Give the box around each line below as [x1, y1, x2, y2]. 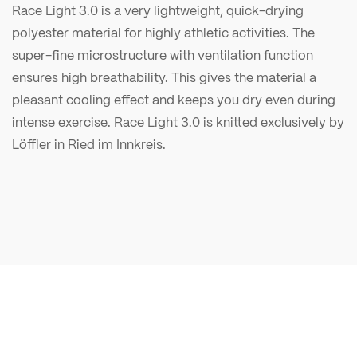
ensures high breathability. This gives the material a [12, 67, 316, 88]
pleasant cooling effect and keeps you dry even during [12, 89, 335, 110]
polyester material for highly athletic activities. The [12, 22, 315, 43]
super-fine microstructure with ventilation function [12, 45, 313, 65]
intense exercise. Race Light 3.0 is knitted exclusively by [12, 112, 344, 132]
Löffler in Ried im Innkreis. [12, 134, 166, 155]
